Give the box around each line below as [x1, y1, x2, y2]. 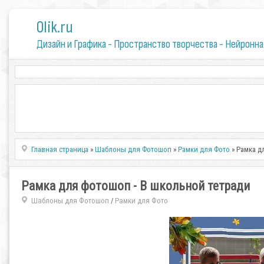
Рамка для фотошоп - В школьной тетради [21, 179, 250, 193]
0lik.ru [36, 18, 73, 37]
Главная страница [31, 145, 89, 154]
